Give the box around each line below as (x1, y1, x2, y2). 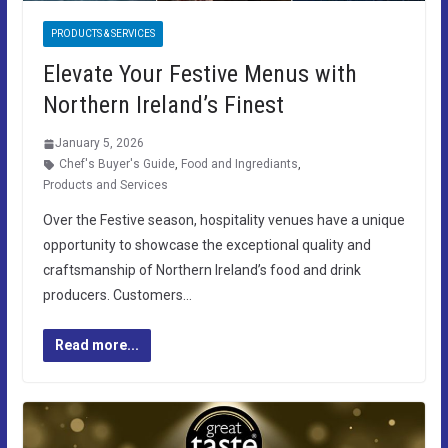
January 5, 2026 (54, 136, 144, 151)
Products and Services (42, 178, 168, 193)
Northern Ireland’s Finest (42, 91, 284, 120)
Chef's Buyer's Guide (58, 157, 175, 172)
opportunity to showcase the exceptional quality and (42, 237, 371, 254)
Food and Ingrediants (180, 157, 298, 172)
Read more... (54, 337, 139, 354)
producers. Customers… (42, 287, 192, 304)
